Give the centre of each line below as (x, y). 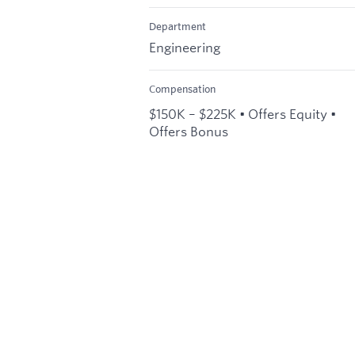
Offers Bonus (189, 131)
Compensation (182, 88)
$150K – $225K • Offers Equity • (242, 113)
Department (177, 27)
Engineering (185, 47)
